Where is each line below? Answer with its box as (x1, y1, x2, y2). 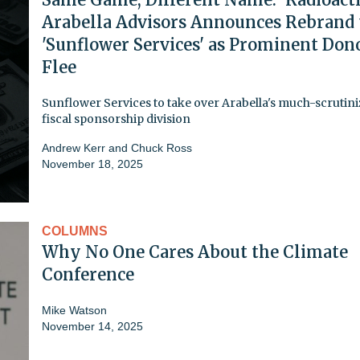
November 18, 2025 (42, 157, 143, 170)
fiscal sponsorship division (42, 111, 190, 126)
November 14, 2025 (42, 319, 143, 333)
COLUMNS (42, 223, 108, 238)
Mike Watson (42, 303, 107, 317)
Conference (42, 264, 134, 284)
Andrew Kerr (42, 141, 108, 154)
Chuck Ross (131, 141, 192, 154)
